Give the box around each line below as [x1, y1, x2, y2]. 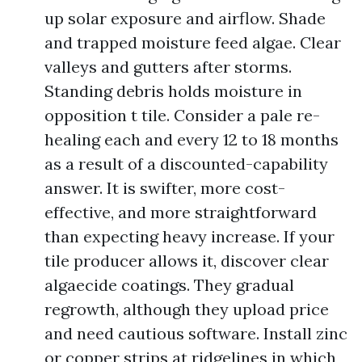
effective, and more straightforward [44, 202, 317, 222]
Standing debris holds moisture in [44, 81, 302, 101]
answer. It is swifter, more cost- [44, 178, 285, 198]
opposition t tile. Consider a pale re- [44, 105, 320, 125]
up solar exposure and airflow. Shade [44, 8, 326, 28]
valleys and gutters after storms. [44, 57, 292, 77]
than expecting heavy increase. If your [44, 226, 335, 246]
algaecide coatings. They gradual [44, 275, 294, 295]
